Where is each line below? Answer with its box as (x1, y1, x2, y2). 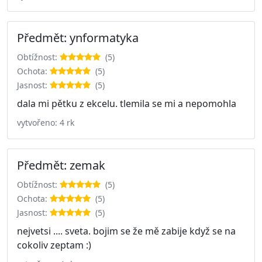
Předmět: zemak (17, 157, 105, 173)
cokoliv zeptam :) (17, 238, 91, 251)
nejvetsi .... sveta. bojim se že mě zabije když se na (17, 224, 236, 237)
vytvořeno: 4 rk (17, 116, 74, 128)
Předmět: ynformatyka (17, 29, 139, 46)
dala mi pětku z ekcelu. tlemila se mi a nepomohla (17, 96, 236, 110)
